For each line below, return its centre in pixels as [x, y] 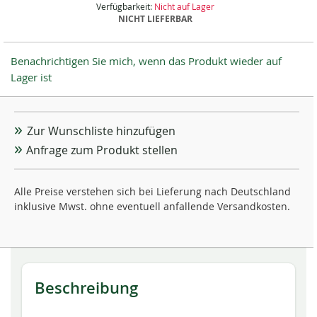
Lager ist [31, 77]
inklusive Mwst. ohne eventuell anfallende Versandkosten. [152, 206]
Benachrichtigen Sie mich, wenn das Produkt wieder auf [146, 61]
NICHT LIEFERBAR [155, 19]
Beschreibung [86, 288]
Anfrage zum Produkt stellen [102, 150]
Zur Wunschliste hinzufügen [101, 131]
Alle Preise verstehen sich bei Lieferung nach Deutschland [152, 191]
